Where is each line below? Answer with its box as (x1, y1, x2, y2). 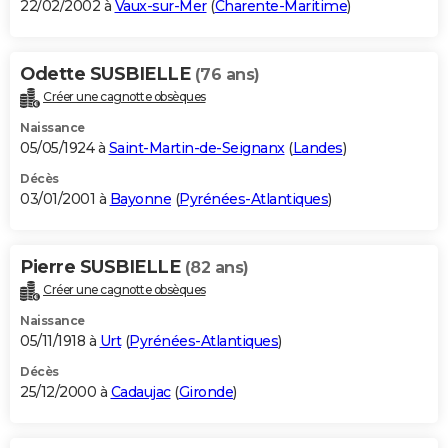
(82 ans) (184, 258, 249, 278)
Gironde (178, 383, 233, 402)
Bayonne (109, 190, 171, 209)
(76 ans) (194, 65, 260, 85)
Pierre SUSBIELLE (20, 256, 185, 279)
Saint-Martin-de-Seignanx (108, 139, 285, 158)
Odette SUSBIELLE (20, 63, 195, 86)
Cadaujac (110, 383, 171, 402)
